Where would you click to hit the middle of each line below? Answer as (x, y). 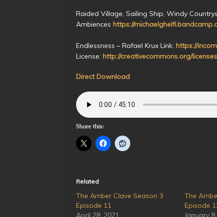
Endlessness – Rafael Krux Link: (126, 45)
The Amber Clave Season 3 (120, 195)
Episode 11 (94, 205)
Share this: (90, 126)
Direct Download (103, 76)
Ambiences (94, 24)
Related (87, 181)
